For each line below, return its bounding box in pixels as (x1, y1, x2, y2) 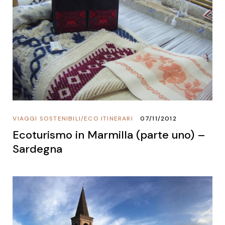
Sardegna (13, 141, 63, 156)
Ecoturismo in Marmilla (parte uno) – (13, 127, 206, 142)
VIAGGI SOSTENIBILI (13, 114, 81, 123)
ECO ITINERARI (84, 114, 133, 123)
